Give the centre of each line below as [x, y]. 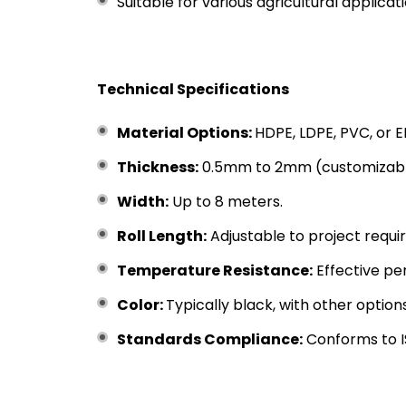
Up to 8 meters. [226, 202]
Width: [143, 202]
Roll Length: [162, 236]
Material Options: [186, 133]
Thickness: [158, 167]
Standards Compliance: [210, 339]
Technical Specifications [193, 89]
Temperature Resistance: [215, 271]
